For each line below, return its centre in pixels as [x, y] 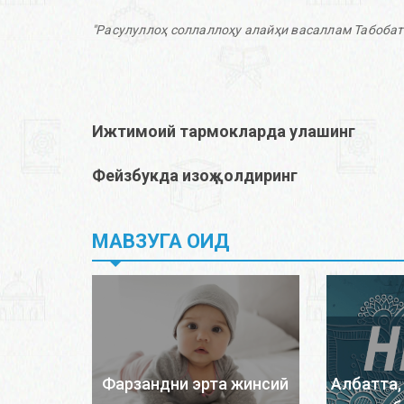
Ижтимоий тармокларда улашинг [224, 132]
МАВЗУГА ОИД [161, 242]
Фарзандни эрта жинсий [196, 384]
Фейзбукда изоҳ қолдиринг [195, 176]
